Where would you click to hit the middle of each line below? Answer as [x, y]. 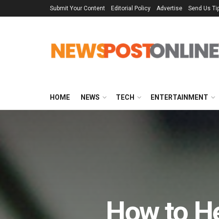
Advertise [169, 8]
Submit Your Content [77, 8]
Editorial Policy [131, 8]
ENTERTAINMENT [179, 97]
